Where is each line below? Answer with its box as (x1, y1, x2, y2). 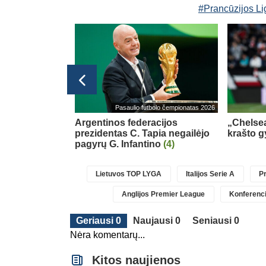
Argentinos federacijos (75, 117, 178, 128)
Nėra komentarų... (70, 229, 145, 240)
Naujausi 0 (133, 215, 180, 226)
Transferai (32, 104, 62, 112)
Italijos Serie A (186, 169, 235, 178)
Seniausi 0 (192, 215, 239, 226)
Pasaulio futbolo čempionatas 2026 (115, 104, 215, 112)
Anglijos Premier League (122, 189, 205, 198)
